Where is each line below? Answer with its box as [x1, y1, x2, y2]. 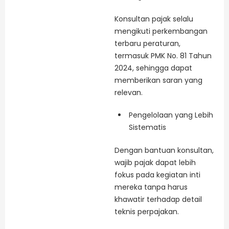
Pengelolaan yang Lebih [129, 109, 213, 120]
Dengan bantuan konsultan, [114, 145, 214, 155]
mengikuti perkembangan [114, 26, 208, 37]
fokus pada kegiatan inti [114, 169, 200, 180]
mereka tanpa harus [114, 181, 188, 192]
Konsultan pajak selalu [114, 14, 193, 25]
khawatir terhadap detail [114, 194, 202, 204]
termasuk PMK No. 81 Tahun [114, 51, 212, 61]
